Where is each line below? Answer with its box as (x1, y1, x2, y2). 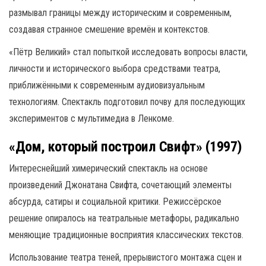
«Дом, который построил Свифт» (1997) (9, 138, 242, 155)
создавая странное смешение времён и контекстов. (9, 24, 210, 35)
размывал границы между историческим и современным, (9, 7, 232, 18)
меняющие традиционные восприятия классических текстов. (9, 229, 243, 240)
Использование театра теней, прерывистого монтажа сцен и (9, 252, 242, 263)
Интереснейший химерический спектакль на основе (9, 163, 208, 174)
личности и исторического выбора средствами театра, (9, 63, 220, 74)
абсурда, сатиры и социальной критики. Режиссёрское (9, 196, 221, 207)
